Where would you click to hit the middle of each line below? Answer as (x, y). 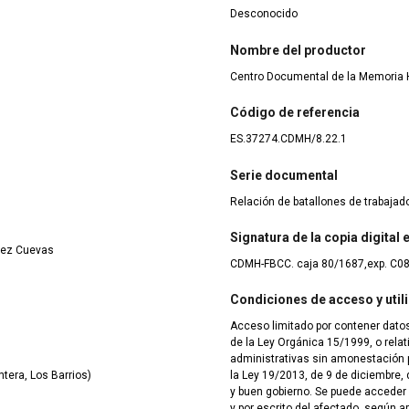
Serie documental (284, 175)
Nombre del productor (298, 50)
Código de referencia (295, 113)
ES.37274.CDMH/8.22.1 (288, 139)
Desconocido (264, 14)
